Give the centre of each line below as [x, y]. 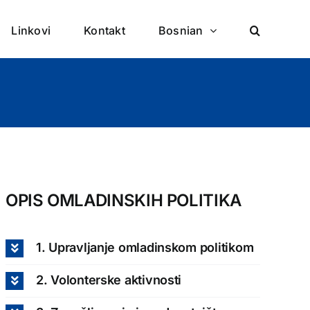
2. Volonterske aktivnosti [109, 280]
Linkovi [31, 30]
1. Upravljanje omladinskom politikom [145, 247]
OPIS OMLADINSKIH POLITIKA [123, 200]
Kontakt [104, 30]
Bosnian [181, 30]
